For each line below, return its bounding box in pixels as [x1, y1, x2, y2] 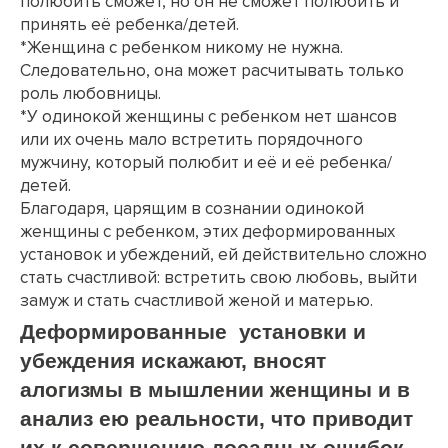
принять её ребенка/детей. [20, 13, 239, 35]
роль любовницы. [20, 82, 161, 104]
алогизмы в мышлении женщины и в [20, 377, 410, 401]
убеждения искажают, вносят [20, 348, 326, 372]
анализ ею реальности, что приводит [20, 406, 413, 430]
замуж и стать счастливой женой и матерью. [20, 289, 373, 311]
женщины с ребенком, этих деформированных [20, 220, 395, 242]
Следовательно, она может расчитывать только [20, 59, 404, 81]
